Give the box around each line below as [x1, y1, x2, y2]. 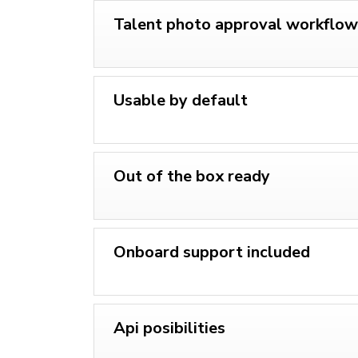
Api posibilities [113, 316, 225, 339]
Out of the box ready [113, 165, 270, 187]
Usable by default [113, 89, 248, 111]
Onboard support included [113, 241, 310, 263]
